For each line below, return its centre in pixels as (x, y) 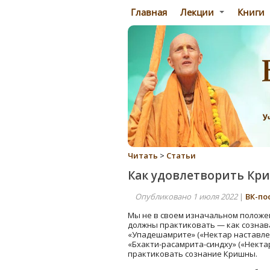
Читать (143, 155)
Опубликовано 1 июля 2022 (186, 196)
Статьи (181, 155)
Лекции (198, 12)
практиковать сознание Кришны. (193, 253)
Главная (148, 12)
